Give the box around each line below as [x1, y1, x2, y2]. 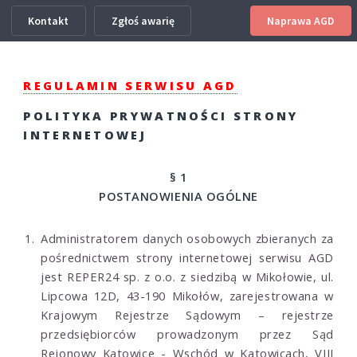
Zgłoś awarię [111, 13, 175, 28]
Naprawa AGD [267, 13, 335, 28]
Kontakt [28, 13, 69, 28]
